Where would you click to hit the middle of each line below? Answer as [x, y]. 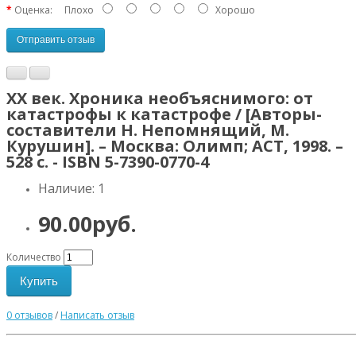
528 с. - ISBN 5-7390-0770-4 [108, 161]
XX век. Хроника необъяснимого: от [160, 98]
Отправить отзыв [56, 40]
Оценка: [33, 10]
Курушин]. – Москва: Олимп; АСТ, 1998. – [175, 145]
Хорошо [233, 10]
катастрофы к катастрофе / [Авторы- [164, 114]
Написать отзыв [97, 315]
